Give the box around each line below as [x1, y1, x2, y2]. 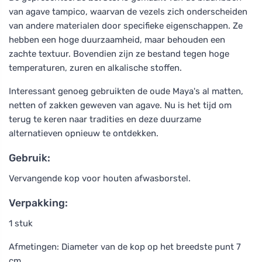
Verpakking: [9, 196, 68, 209]
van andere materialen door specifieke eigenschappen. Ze [9, 20, 243, 31]
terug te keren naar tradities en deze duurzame [9, 113, 201, 125]
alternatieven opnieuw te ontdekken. [9, 127, 158, 139]
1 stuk [9, 218, 33, 229]
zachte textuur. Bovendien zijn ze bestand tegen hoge [9, 48, 229, 59]
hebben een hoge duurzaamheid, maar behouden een [9, 34, 225, 45]
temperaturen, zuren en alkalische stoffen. [9, 62, 182, 73]
